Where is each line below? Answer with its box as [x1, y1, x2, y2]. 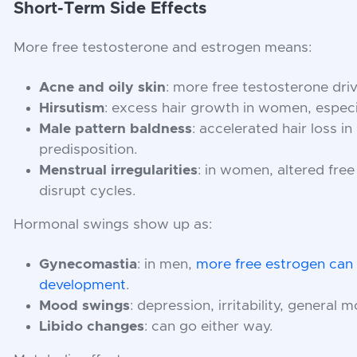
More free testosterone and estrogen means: [14, 40, 312, 55]
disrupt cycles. [39, 183, 136, 198]
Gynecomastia [39, 257, 138, 272]
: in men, [137, 257, 197, 272]
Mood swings [39, 298, 131, 313]
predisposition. [39, 142, 138, 157]
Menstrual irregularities [39, 163, 198, 178]
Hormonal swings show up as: [14, 217, 213, 232]
